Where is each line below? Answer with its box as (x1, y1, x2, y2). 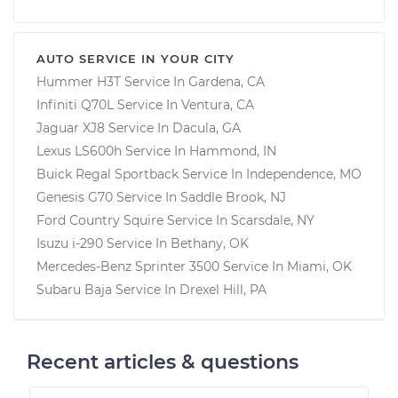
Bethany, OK (171, 235, 249, 251)
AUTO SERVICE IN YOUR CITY (36, 51, 235, 66)
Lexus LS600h (36, 142, 122, 159)
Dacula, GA (172, 119, 241, 136)
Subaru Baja (36, 281, 112, 298)
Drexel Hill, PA (179, 281, 267, 298)
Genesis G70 (36, 188, 113, 205)
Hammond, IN (189, 142, 276, 159)
